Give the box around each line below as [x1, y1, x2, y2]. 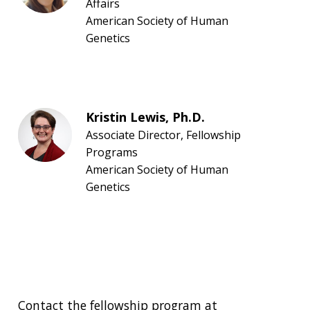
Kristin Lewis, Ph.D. [86, 108, 205, 125]
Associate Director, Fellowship [86, 127, 241, 143]
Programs [86, 144, 138, 160]
